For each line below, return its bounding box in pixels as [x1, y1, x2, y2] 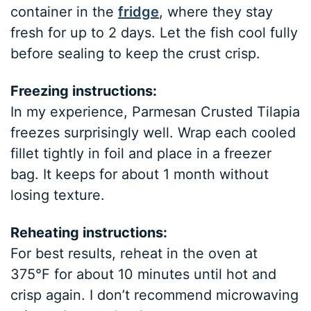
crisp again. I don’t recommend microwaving [10, 286, 299, 303]
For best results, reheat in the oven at [10, 244, 258, 262]
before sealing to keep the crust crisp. [10, 44, 261, 62]
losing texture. [10, 186, 106, 203]
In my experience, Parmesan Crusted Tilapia [10, 103, 301, 120]
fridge [118, 3, 160, 20]
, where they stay [159, 3, 274, 20]
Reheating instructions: [10, 224, 168, 241]
